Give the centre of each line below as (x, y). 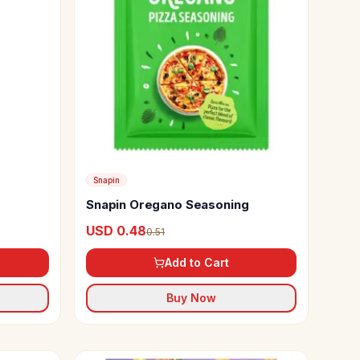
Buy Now (191, 298)
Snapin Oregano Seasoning (168, 205)
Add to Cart (197, 262)
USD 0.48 (116, 231)
